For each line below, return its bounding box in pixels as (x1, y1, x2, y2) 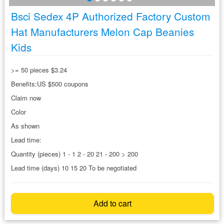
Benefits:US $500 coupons (10, 78, 88, 88)
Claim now (10, 92, 41, 102)
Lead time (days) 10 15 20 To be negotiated (10, 162, 136, 172)
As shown (10, 120, 39, 130)
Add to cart (93, 197, 131, 209)
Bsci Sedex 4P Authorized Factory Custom (10, 8, 210, 23)
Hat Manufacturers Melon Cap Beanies (10, 23, 194, 39)
